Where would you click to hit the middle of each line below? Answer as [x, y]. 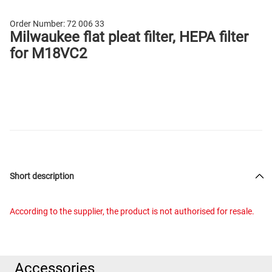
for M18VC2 [48, 53]
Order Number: [38, 24]
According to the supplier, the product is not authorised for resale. [132, 211]
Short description [42, 176]
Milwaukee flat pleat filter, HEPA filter [129, 37]
